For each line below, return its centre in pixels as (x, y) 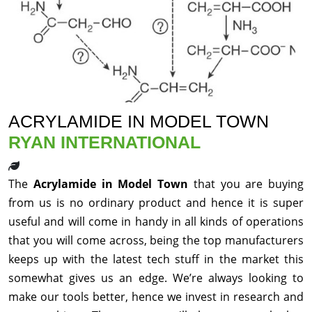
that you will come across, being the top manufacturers (156, 241)
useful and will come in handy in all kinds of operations (156, 222)
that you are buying (248, 184)
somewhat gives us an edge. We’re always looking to (156, 278)
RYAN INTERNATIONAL (104, 142)
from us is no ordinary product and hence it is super (156, 203)
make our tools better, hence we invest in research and (156, 297)
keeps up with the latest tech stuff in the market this (156, 259)
